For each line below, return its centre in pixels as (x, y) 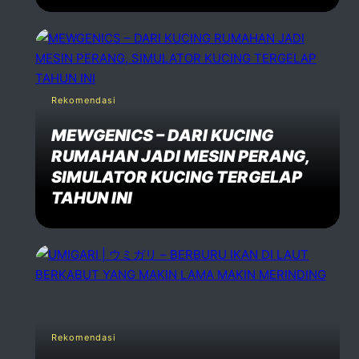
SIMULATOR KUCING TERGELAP (177, 177)
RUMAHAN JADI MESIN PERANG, (180, 156)
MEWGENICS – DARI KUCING (162, 135)
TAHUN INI (92, 198)
